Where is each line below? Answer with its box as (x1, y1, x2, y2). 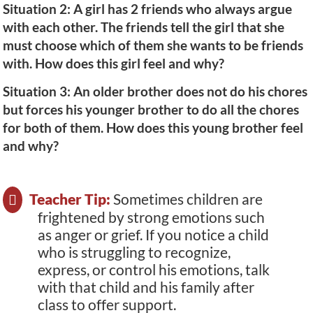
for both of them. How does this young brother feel (3, 119, 303, 136)
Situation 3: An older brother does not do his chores (3, 83, 307, 100)
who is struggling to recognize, (38, 243, 231, 261)
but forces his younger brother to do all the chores (3, 101, 299, 118)
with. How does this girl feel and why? (3, 54, 224, 71)
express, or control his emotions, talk (38, 261, 270, 279)
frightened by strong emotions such (38, 208, 265, 226)
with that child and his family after (38, 278, 254, 296)
